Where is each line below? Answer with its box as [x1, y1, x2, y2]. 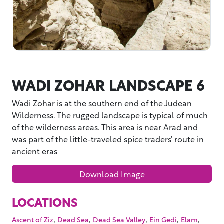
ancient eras [12, 144, 57, 157]
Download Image [79, 167, 145, 180]
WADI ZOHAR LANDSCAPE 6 [12, 73, 205, 96]
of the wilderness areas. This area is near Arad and [12, 120, 198, 133]
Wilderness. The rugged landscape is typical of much [12, 108, 208, 121]
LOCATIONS [12, 192, 78, 211]
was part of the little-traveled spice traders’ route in [12, 132, 204, 145]
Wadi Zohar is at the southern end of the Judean [12, 96, 192, 109]
